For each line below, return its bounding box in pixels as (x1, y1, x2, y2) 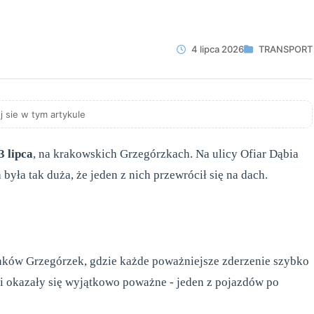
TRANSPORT (257, 43, 313, 55)
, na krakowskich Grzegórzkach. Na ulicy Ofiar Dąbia (33, 147, 299, 161)
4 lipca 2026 (191, 43, 244, 55)
